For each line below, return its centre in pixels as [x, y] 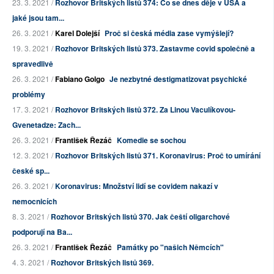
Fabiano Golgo [80, 79]
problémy [29, 94]
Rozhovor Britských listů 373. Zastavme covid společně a [155, 49]
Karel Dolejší [77, 33]
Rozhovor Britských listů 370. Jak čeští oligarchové [140, 217]
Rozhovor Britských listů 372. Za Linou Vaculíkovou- [145, 110]
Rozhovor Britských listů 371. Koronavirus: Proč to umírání [158, 156]
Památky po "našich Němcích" [170, 247]
